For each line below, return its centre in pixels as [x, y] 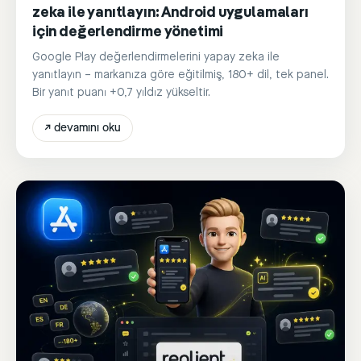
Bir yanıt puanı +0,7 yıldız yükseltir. [121, 92]
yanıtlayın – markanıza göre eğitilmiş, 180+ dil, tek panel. [180, 75]
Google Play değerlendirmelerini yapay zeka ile [156, 57]
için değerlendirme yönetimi [128, 32]
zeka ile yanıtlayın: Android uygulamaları [170, 12]
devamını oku [87, 128]
